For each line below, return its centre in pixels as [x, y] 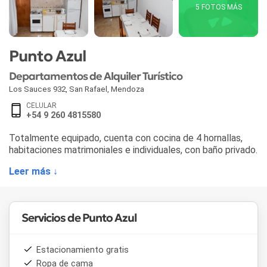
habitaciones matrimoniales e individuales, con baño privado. [133, 150]
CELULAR [41, 105]
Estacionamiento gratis [83, 250]
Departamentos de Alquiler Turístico [97, 76]
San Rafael [88, 89]
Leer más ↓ [33, 171]
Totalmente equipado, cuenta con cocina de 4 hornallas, [126, 138]
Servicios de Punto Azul [79, 218]
